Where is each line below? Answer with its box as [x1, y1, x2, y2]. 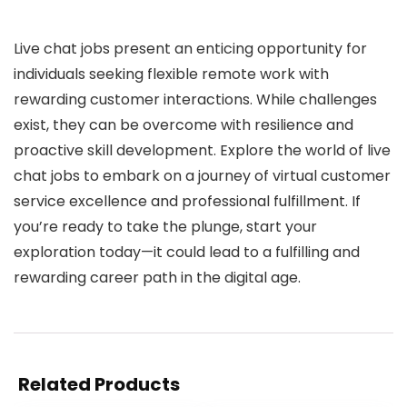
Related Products [18, 372, 180, 397]
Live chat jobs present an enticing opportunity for [14, 38, 367, 59]
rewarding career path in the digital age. [14, 267, 301, 288]
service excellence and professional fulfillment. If [14, 191, 361, 212]
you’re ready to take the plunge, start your [14, 216, 317, 237]
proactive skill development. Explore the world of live [14, 140, 391, 161]
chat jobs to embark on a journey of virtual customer [14, 165, 391, 186]
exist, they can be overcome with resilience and [14, 114, 353, 135]
